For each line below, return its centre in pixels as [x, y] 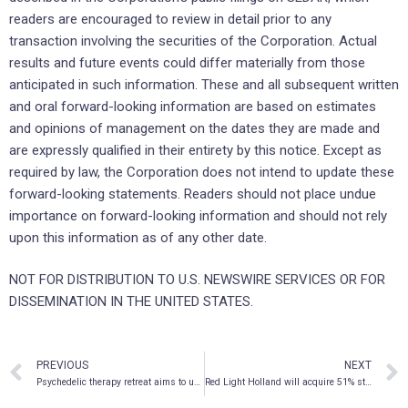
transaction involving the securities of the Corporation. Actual [193, 41]
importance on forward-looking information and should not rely [198, 215]
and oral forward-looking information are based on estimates [193, 106]
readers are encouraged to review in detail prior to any [170, 19]
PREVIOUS [62, 366]
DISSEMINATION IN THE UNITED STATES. [131, 302]
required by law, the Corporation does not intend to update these [202, 172]
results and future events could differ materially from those [187, 62]
